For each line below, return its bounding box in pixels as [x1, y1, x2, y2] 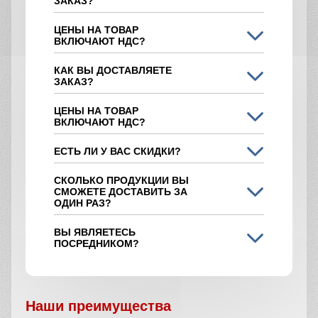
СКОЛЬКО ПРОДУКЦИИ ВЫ [54, 175, 189, 187]
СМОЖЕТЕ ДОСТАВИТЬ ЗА [54, 186, 187, 198]
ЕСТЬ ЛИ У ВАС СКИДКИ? [54, 146, 181, 158]
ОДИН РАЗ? [54, 197, 111, 209]
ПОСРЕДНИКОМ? [54, 238, 139, 250]
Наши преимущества [26, 298, 171, 314]
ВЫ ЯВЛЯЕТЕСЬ [54, 226, 136, 238]
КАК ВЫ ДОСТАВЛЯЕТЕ [54, 65, 172, 77]
